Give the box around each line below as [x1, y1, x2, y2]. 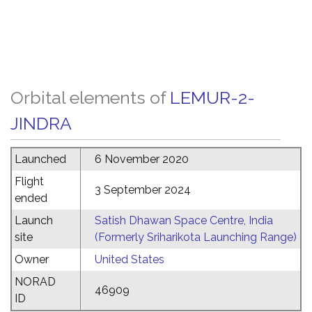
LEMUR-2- [170, 87, 255, 108]
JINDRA [10, 113, 72, 134]
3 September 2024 [95, 183, 191, 196]
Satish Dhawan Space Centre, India [95, 214, 273, 227]
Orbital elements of [10, 87, 170, 108]
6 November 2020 [95, 153, 189, 166]
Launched [15, 153, 66, 166]
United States [95, 253, 164, 266]
